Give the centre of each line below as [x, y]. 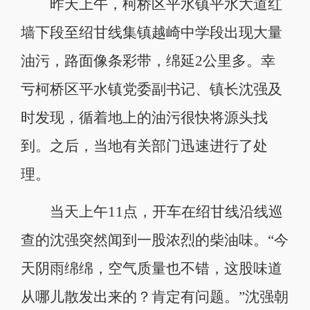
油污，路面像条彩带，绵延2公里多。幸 [148, 61]
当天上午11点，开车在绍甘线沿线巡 [152, 211]
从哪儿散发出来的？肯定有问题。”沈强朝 [154, 297]
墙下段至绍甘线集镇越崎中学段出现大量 [151, 33]
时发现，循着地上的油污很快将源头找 [144, 118]
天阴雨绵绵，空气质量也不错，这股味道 [151, 268]
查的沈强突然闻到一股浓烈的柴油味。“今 [154, 240]
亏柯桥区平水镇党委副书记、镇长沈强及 [151, 90]
